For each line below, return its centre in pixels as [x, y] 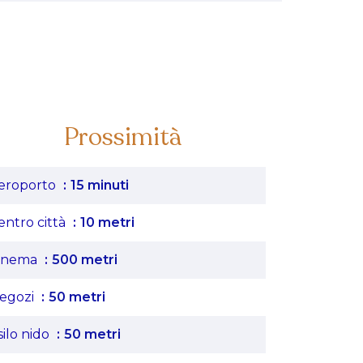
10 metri [107, 222]
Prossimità [123, 137]
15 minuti [100, 185]
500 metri [85, 260]
